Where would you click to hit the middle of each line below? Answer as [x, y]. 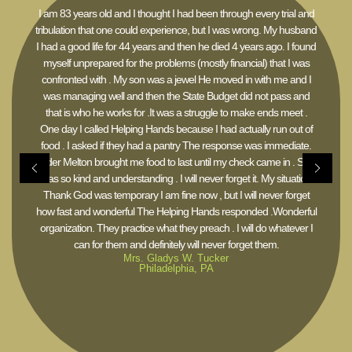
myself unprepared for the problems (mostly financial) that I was [176, 62]
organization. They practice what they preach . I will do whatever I [176, 227]
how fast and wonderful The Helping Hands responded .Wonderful [176, 211]
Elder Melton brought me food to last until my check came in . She [176, 161]
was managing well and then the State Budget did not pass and [176, 95]
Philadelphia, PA [176, 268]
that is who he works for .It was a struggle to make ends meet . [176, 112]
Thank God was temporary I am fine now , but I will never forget [176, 194]
